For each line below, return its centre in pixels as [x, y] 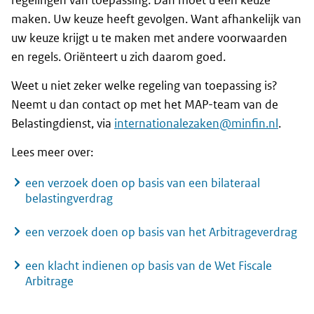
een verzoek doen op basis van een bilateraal [143, 183]
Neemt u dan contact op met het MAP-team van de [145, 105]
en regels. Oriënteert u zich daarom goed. [118, 57]
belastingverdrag [69, 199]
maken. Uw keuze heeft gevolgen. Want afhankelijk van [156, 19]
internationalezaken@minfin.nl [196, 124]
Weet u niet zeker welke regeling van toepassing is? [144, 86]
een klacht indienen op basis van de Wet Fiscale [149, 266]
